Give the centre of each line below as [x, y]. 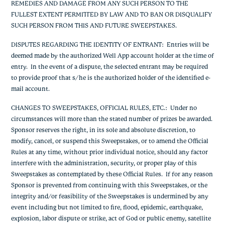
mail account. [30, 89]
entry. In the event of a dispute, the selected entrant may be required [109, 67]
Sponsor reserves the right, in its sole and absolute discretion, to [103, 130]
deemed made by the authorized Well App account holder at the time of [112, 56]
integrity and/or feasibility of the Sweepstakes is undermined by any [109, 196]
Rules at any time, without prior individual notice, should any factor [109, 152]
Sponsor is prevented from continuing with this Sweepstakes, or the [109, 185]
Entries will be [186, 45]
